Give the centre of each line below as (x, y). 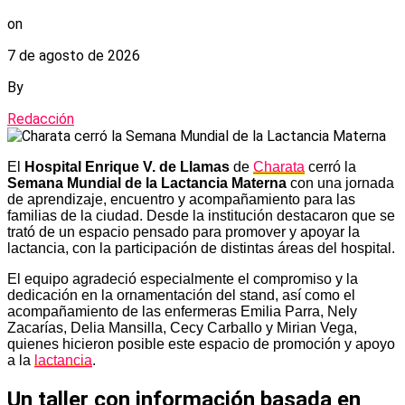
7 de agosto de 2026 (74, 55)
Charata (279, 166)
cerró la (330, 166)
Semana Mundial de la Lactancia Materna (147, 183)
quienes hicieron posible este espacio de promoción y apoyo (201, 344)
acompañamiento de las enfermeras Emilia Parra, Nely (182, 311)
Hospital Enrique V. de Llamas (127, 166)
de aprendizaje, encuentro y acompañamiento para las (181, 199)
